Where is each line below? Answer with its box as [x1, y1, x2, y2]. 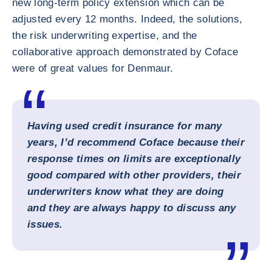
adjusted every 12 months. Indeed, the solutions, [12, 13, 243, 25]
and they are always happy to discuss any [27, 202, 236, 214]
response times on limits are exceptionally [27, 153, 241, 165]
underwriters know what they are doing [27, 186, 224, 197]
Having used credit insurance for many [27, 120, 222, 132]
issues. [27, 219, 63, 230]
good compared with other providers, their [27, 169, 241, 181]
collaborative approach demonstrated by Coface [12, 46, 239, 58]
